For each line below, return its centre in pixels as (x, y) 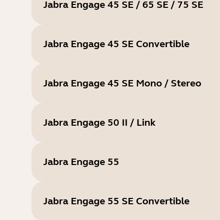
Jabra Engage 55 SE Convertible (116, 201)
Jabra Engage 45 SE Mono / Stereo (122, 83)
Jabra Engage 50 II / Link (99, 123)
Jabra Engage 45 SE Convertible (116, 44)
